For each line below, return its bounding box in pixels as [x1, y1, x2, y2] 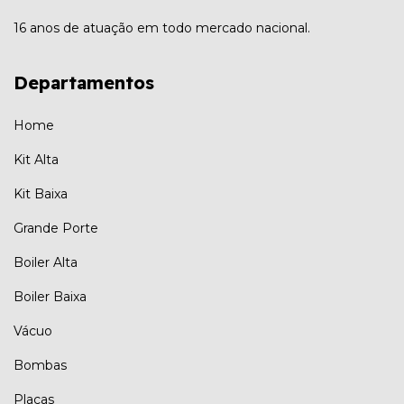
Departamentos [14, 70, 154, 94]
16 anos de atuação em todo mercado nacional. [14, 19, 310, 36]
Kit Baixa [14, 186, 68, 203]
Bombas [14, 357, 67, 374]
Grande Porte [14, 220, 98, 237]
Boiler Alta [14, 254, 78, 271]
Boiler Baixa [14, 289, 87, 306]
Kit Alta [14, 151, 59, 169]
